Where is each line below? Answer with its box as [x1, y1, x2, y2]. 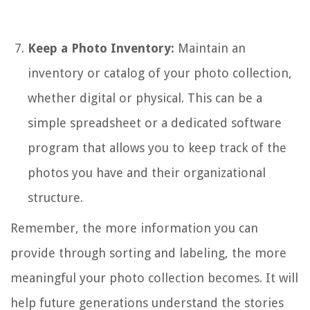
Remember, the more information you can [10, 220, 258, 235]
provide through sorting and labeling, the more [10, 245, 286, 260]
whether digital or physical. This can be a [28, 90, 262, 105]
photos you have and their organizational [28, 165, 266, 180]
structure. [28, 190, 83, 205]
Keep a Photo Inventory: [28, 40, 174, 55]
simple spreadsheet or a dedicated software [28, 115, 282, 130]
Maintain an [174, 40, 246, 55]
